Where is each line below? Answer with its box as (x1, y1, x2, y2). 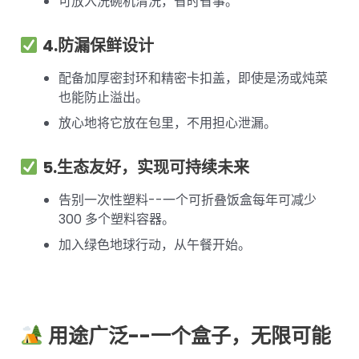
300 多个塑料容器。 (58, 210, 175, 229)
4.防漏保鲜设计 (42, 34, 154, 58)
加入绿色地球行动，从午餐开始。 (58, 236, 251, 255)
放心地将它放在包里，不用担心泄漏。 (58, 114, 276, 133)
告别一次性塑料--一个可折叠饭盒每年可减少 (58, 191, 317, 210)
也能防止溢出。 (58, 88, 148, 107)
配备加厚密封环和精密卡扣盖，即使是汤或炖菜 (58, 69, 328, 88)
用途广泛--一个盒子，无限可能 (47, 321, 331, 350)
